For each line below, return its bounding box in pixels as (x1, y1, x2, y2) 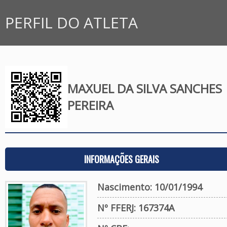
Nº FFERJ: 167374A (97, 202, 174, 214)
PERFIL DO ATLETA (5, 12, 138, 33)
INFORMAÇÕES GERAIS (84, 153, 159, 166)
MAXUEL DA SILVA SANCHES (67, 80, 222, 97)
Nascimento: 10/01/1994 (97, 181, 202, 193)
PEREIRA (67, 97, 113, 113)
